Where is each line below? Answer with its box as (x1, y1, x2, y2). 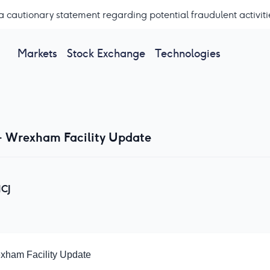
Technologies (154, 46, 221, 60)
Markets (17, 46, 57, 60)
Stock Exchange (66, 46, 145, 60)
